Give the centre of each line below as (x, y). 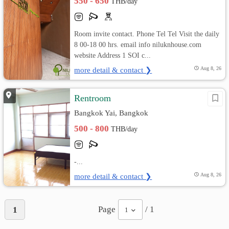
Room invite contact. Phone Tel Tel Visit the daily (147, 34)
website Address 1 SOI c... (113, 55)
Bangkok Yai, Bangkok (111, 113)
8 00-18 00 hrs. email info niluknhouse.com (138, 45)
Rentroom (93, 98)
